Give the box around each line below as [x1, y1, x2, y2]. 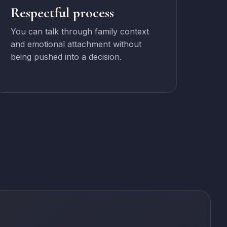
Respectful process [11, 4, 115, 21]
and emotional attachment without [11, 39, 142, 49]
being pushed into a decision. [11, 52, 122, 62]
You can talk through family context [11, 26, 149, 36]
